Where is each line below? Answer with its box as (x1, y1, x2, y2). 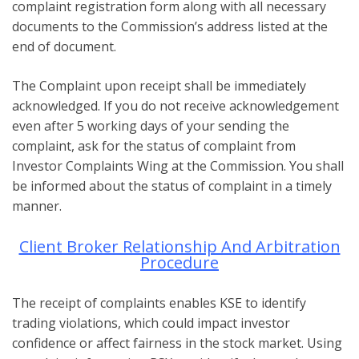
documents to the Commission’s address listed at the (12, 17, 328, 35)
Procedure (140, 251, 219, 273)
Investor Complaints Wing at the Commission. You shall (12, 156, 344, 175)
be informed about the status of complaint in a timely (12, 176, 332, 195)
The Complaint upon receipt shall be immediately (12, 76, 306, 95)
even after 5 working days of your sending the (12, 116, 289, 135)
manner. (12, 196, 62, 215)
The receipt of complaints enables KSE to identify (12, 293, 306, 312)
